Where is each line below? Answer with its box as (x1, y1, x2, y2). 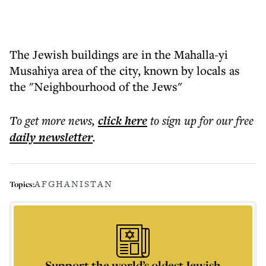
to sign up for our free (150, 112, 254, 128)
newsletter (36, 129, 93, 145)
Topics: (9, 178, 34, 189)
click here (98, 112, 147, 129)
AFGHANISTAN (34, 178, 113, 190)
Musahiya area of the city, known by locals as (9, 62, 240, 78)
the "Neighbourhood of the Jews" (9, 78, 182, 94)
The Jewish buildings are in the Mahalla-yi (9, 46, 228, 62)
